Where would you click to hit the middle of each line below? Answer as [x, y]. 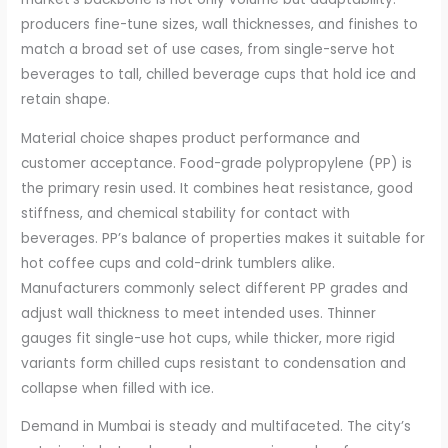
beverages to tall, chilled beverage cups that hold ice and [219, 74]
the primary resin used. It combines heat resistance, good [217, 188]
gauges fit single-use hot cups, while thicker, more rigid [208, 338]
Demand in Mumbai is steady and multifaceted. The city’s [216, 427]
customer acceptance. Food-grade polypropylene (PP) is [217, 163]
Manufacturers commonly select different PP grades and [215, 288]
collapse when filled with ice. [118, 388]
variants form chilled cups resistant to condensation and [214, 363]
